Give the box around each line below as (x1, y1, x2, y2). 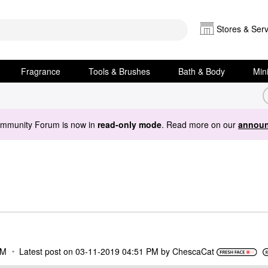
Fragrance (20, 65, 60, 77)
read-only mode (98, 118, 162, 130)
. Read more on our (162, 118, 238, 130)
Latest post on (19, 245, 76, 257)
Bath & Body (178, 65, 226, 77)
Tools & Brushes (89, 65, 151, 77)
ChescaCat (172, 245, 215, 257)
